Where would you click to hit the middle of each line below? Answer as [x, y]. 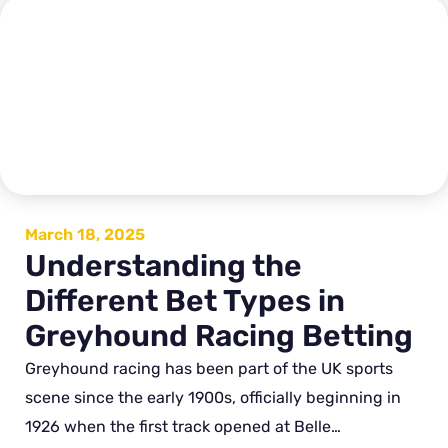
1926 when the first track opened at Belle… [183, 426]
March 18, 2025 [85, 234]
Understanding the [163, 265]
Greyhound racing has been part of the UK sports [209, 368]
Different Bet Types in [185, 300]
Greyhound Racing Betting [219, 335]
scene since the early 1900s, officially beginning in [213, 397]
